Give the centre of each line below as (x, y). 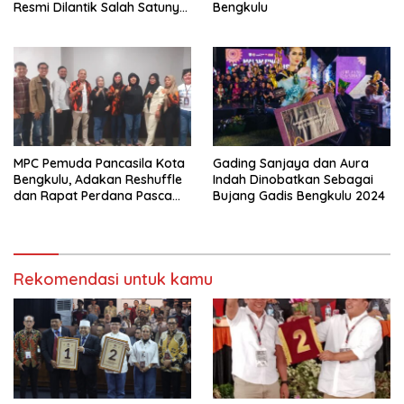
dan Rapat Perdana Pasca (93, 196)
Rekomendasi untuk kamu (113, 280)
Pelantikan (45, 212)
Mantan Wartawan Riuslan (92, 23)
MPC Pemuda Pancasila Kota (99, 164)
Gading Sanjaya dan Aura (291, 164)
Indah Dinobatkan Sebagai (293, 180)
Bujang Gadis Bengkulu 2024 (299, 196)
